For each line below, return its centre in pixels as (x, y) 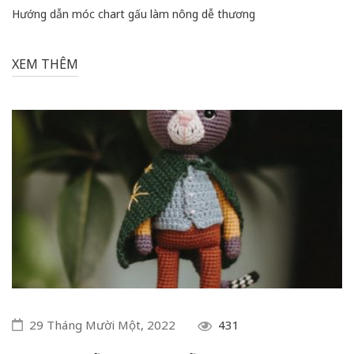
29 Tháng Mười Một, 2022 (102, 324)
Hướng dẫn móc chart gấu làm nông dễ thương (134, 13)
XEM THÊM (45, 64)
